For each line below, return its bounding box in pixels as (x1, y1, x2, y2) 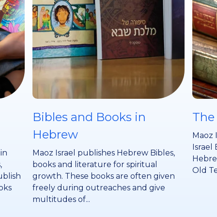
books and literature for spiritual (32, 160, 157, 169)
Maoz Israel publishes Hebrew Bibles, (32, 148, 175, 157)
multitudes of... (32, 195, 90, 204)
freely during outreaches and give (32, 183, 165, 192)
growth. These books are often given (32, 171, 175, 181)
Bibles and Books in (32, 110, 146, 124)
